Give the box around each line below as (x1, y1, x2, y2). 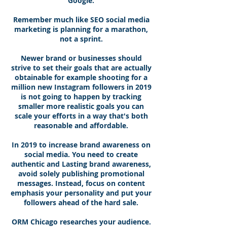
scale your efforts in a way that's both (14, 111, 148, 121)
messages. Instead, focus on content (17, 178, 145, 188)
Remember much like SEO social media (13, 15, 149, 24)
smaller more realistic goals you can (18, 101, 144, 111)
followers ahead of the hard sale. (24, 198, 138, 207)
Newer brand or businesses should (20, 53, 142, 63)
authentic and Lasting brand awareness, (11, 159, 151, 169)
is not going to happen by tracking (21, 92, 141, 101)
